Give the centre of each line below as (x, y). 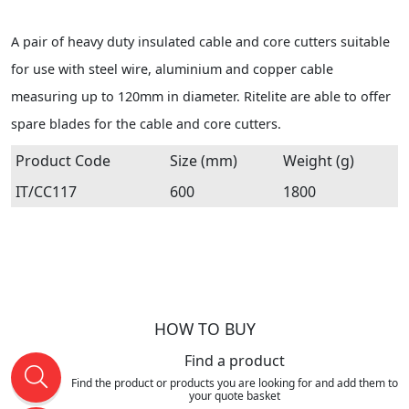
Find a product (234, 360)
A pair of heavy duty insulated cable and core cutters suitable (200, 41)
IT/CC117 (46, 191)
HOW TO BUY (204, 328)
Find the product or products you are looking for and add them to (234, 383)
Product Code (63, 160)
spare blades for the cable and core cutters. (146, 123)
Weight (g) (319, 160)
